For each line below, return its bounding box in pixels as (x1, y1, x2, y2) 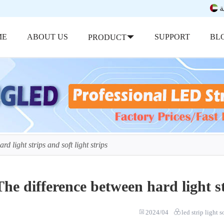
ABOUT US (27, 32, 68, 41)
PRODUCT (88, 32, 127, 41)
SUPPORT (154, 32, 190, 41)
